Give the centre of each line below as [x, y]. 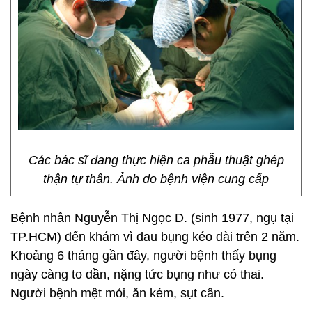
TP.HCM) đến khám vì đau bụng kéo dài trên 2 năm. [155, 237]
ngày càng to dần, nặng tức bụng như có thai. [137, 274]
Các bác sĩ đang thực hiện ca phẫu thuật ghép [156, 160]
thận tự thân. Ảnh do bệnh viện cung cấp [156, 179]
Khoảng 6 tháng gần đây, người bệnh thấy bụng [143, 256]
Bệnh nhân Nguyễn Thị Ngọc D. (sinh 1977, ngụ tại [152, 218]
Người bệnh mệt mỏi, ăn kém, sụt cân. [117, 293]
